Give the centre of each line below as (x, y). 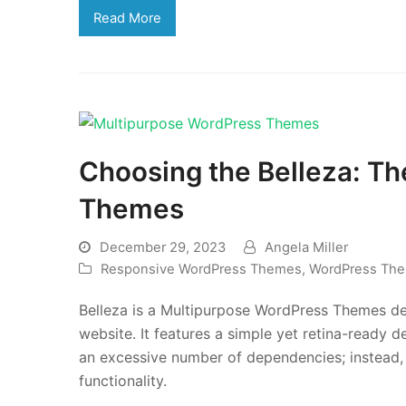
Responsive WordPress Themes (201, 269)
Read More (127, 18)
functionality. (123, 380)
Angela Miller (306, 247)
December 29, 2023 (163, 247)
